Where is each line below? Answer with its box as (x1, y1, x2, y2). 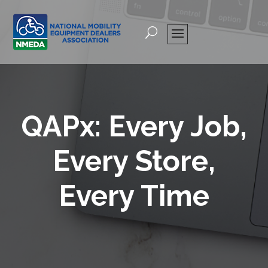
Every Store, (53, 144, 215, 178)
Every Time (59, 179, 209, 212)
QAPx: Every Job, (21, 109, 247, 143)
